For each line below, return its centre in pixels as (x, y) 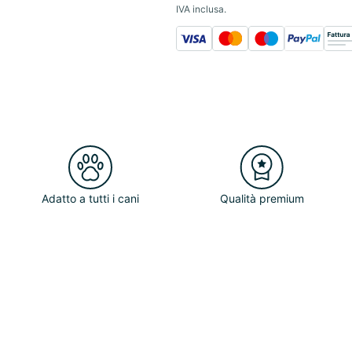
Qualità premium (262, 198)
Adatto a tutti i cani (90, 198)
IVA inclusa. (201, 9)
